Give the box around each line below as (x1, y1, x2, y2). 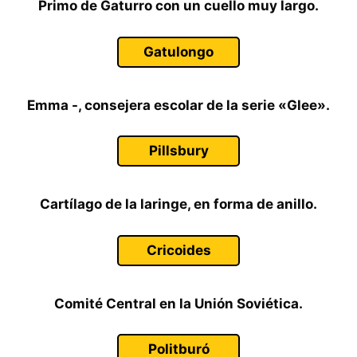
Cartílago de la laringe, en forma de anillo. (40, 196, 317, 212)
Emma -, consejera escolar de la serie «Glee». (27, 96, 330, 113)
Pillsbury (148, 143, 209, 159)
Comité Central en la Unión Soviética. (54, 295, 303, 312)
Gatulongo (143, 43, 214, 60)
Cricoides (146, 241, 211, 258)
